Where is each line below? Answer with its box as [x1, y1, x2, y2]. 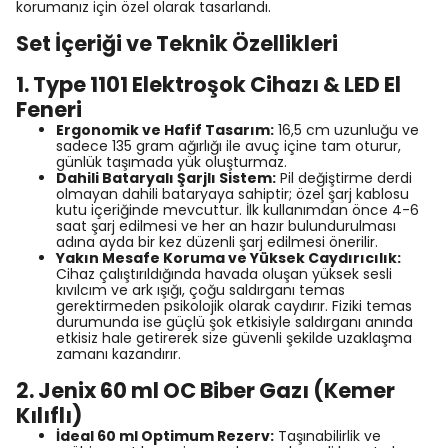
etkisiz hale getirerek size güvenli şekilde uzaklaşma [56, 328, 412, 348]
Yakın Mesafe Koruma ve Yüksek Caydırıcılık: [56, 248, 401, 268]
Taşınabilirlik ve [274, 426, 381, 446]
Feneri [16, 95, 82, 124]
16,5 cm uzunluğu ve [274, 120, 419, 140]
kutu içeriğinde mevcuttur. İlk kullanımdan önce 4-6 [56, 200, 419, 220]
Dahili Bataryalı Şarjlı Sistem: [56, 168, 276, 188]
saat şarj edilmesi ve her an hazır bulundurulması [56, 216, 396, 236]
